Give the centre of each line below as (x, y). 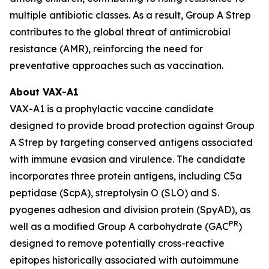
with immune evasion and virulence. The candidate (128, 159)
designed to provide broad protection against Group (132, 125)
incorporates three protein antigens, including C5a (126, 176)
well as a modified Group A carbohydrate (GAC (119, 226)
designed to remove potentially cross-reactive (117, 243)
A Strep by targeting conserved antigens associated (131, 142)
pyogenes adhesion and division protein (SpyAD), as (130, 210)
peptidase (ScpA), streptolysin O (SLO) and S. (114, 193)
